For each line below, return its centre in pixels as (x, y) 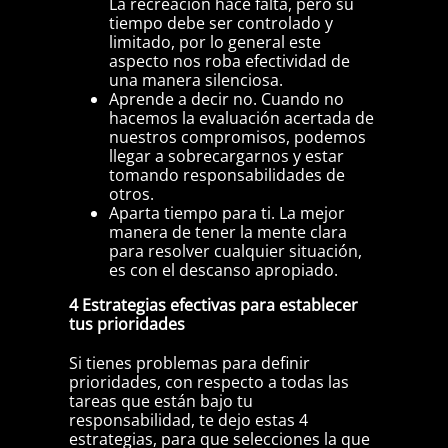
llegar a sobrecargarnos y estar (226, 156)
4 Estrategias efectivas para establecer (213, 305)
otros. (131, 194)
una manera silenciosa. (195, 80)
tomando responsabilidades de (226, 175)
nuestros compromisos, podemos (237, 137)
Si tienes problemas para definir (189, 363)
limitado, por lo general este (214, 42)
